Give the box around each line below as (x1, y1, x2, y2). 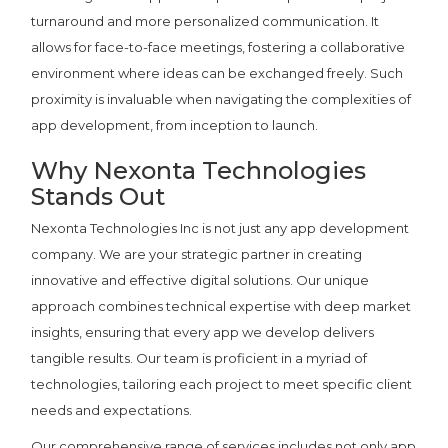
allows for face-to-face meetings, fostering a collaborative (31, 38, 406, 55)
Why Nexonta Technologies (31, 155, 367, 185)
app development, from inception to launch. (31, 116, 319, 133)
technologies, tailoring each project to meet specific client (31, 375, 413, 392)
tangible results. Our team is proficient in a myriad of (31, 349, 368, 366)
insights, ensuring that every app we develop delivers (31, 323, 375, 340)
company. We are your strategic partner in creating (31, 245, 363, 262)
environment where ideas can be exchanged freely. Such (31, 64, 404, 81)
